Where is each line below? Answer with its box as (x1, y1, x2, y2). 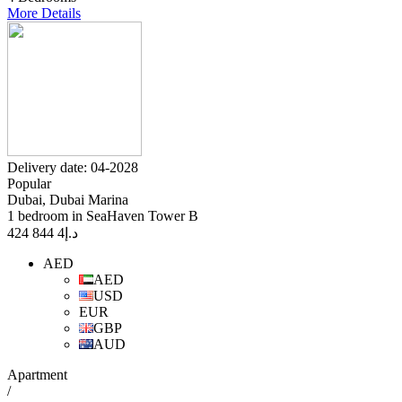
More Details (7, 5, 81, 22)
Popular (7, 176, 51, 192)
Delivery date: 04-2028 (7, 160, 138, 176)
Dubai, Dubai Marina (7, 192, 128, 208)
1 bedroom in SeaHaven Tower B (7, 208, 198, 224)
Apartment (7, 367, 67, 383)
